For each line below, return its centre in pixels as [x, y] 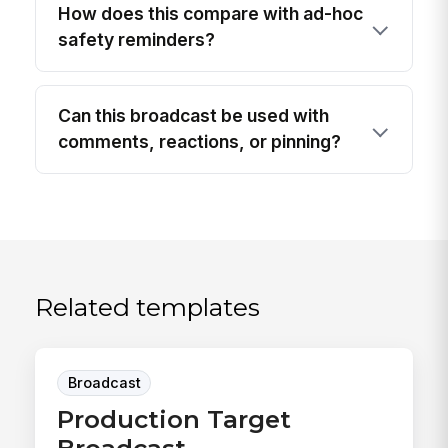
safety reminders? [137, 39]
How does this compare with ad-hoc [211, 13]
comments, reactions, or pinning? [200, 142]
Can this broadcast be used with [194, 116]
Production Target [174, 419]
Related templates [148, 306]
